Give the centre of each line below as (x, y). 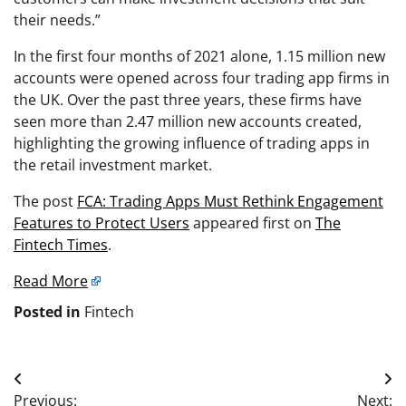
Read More (51, 280)
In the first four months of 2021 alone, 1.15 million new (199, 56)
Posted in (49, 311)
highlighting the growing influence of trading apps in (192, 143)
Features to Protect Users (101, 222)
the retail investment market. (113, 164)
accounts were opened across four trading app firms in (202, 77)
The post (45, 201)
